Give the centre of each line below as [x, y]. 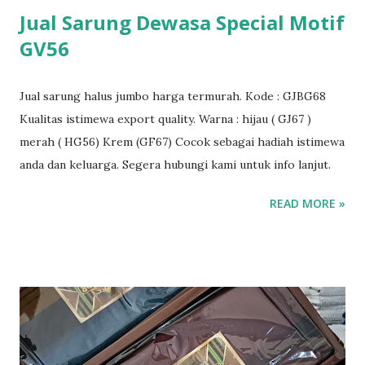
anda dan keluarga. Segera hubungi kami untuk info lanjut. [175, 164]
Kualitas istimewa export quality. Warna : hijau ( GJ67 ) [165, 119]
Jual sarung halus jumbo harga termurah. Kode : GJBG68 [173, 96]
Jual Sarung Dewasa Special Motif [182, 22]
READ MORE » [308, 203]
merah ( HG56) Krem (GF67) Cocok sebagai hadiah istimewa [182, 141]
